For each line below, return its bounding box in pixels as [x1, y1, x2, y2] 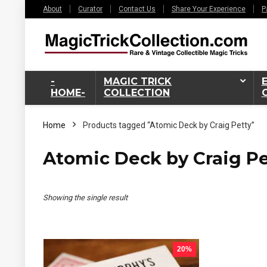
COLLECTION [104, 86, 170, 98]
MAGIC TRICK [104, 75, 172, 87]
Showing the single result [43, 193, 128, 202]
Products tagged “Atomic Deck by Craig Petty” [83, 120, 254, 130]
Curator [78, 5, 103, 13]
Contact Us [119, 5, 156, 13]
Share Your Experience [172, 5, 246, 13]
